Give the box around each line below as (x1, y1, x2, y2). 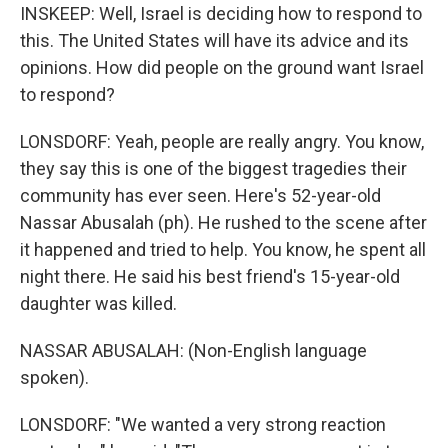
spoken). (20, 367, 89, 388)
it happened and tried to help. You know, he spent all (20, 239, 426, 260)
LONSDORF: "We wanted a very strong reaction (20, 414, 386, 435)
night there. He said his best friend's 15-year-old (20, 266, 400, 287)
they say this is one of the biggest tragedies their (20, 158, 407, 179)
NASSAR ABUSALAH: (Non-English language (20, 340, 367, 361)
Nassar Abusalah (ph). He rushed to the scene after (20, 212, 427, 233)
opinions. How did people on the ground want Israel (20, 57, 424, 78)
